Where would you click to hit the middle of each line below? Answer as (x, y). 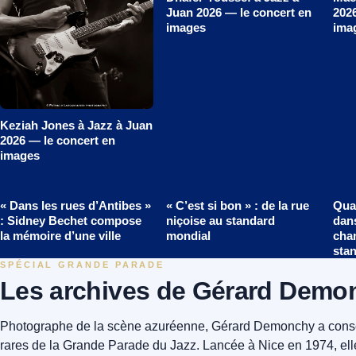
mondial (189, 235)
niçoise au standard (221, 220)
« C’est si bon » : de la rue (238, 205)
